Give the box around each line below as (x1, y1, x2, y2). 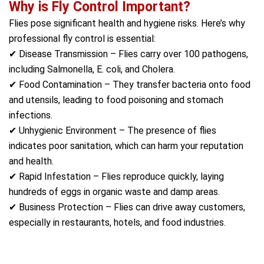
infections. (9, 110, 52, 121)
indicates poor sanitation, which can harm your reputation (9, 140, 243, 151)
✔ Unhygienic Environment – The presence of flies (9, 125, 216, 136)
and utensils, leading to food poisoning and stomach (9, 94, 223, 105)
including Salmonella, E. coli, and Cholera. (9, 64, 175, 75)
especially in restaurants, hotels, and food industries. (9, 217, 226, 228)
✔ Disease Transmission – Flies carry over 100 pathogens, (9, 48, 248, 60)
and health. (9, 156, 54, 167)
